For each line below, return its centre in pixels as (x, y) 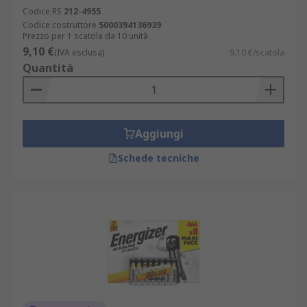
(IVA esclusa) (79, 52)
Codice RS (42, 11)
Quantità (48, 68)
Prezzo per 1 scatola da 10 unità (85, 36)
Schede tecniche (158, 158)
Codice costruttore (60, 25)
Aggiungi (159, 134)
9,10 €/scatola (257, 52)
